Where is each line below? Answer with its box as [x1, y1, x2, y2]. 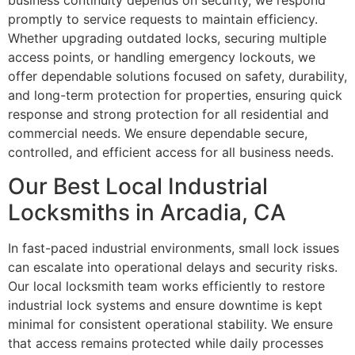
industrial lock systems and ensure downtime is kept [8, 296, 323, 313]
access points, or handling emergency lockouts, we [8, 49, 315, 66]
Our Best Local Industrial [8, 172, 268, 200]
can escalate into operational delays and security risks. [8, 258, 338, 275]
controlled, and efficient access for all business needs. [8, 144, 334, 161]
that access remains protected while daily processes [8, 334, 323, 351]
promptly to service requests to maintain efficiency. [8, 11, 318, 28]
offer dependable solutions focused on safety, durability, [8, 68, 347, 85]
